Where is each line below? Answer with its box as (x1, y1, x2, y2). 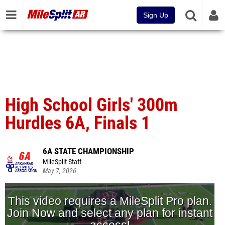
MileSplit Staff (43, 155, 81, 164)
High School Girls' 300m (5, 92, 178, 113)
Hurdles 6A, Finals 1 (5, 110, 150, 131)
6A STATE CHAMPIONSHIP (43, 144, 134, 154)
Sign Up (143, 11, 168, 19)
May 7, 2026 (43, 164, 76, 173)
